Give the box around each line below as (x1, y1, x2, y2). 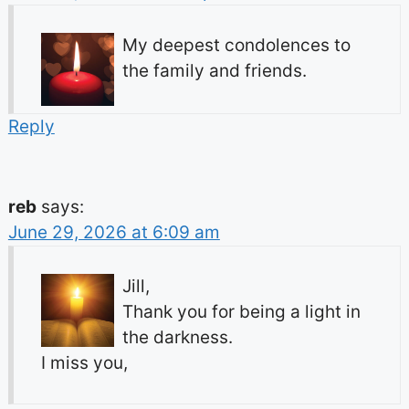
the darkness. (121, 326, 233, 348)
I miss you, (40, 351, 128, 373)
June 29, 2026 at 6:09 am (7, 221, 220, 243)
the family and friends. (121, 59, 307, 81)
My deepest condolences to (121, 34, 351, 56)
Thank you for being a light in (121, 300, 361, 322)
